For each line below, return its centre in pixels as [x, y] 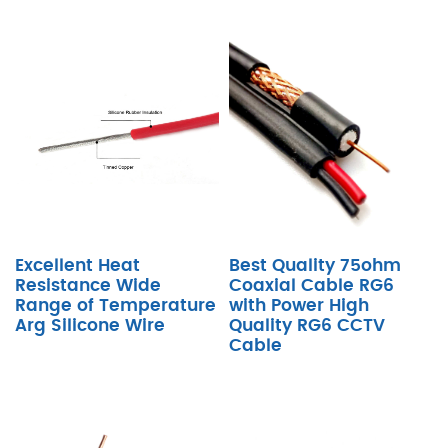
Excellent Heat [77, 265]
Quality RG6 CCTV [307, 325]
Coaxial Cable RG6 [311, 285]
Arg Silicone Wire [90, 325]
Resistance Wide [88, 285]
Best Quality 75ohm [315, 265]
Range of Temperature [115, 305]
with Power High [299, 305]
